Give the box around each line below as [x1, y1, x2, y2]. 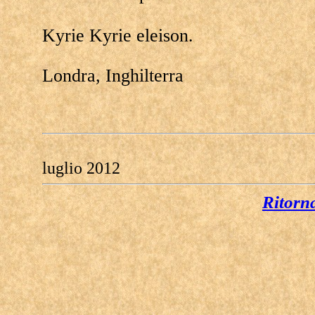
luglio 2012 [41, 159, 120, 177]
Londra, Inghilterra [41, 65, 184, 86]
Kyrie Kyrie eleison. [41, 25, 193, 46]
